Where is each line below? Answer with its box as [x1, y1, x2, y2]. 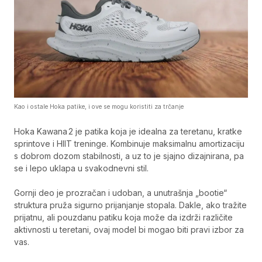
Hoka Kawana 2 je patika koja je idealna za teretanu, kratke [14, 126, 242, 136]
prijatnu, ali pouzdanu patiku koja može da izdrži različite [14, 212, 233, 222]
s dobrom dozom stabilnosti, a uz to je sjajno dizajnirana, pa [14, 151, 244, 161]
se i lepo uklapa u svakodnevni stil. [14, 163, 149, 173]
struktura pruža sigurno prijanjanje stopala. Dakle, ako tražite [14, 200, 247, 210]
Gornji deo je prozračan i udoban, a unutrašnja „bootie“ [14, 188, 227, 198]
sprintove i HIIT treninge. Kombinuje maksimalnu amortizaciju [14, 139, 244, 149]
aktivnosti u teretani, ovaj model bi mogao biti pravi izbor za [14, 225, 244, 235]
